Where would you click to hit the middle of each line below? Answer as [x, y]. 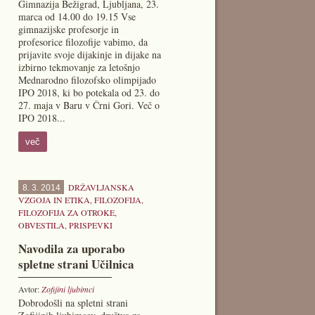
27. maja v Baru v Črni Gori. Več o [89, 105]
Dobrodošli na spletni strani [73, 303]
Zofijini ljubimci [68, 289]
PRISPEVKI [91, 225]
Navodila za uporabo [72, 249]
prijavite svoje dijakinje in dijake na [90, 54]
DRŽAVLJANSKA [102, 187]
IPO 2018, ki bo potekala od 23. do [89, 92]
